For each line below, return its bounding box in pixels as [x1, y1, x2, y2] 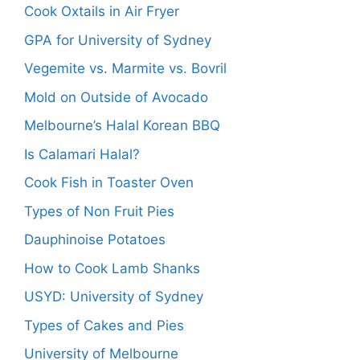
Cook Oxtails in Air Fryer [24, 3, 179, 19]
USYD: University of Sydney [24, 288, 203, 305]
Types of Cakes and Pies [24, 317, 184, 333]
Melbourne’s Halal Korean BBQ [24, 117, 220, 133]
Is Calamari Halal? [24, 145, 140, 162]
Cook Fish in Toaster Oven [24, 174, 194, 190]
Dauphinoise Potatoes [24, 231, 166, 247]
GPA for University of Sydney [24, 31, 211, 48]
